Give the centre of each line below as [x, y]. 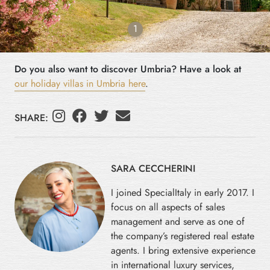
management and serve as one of [178, 221]
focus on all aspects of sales [168, 207]
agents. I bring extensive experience [183, 250]
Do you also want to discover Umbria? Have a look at [128, 69]
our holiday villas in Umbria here [80, 83]
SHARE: [33, 118]
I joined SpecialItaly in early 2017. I [183, 192]
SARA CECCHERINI [153, 168]
